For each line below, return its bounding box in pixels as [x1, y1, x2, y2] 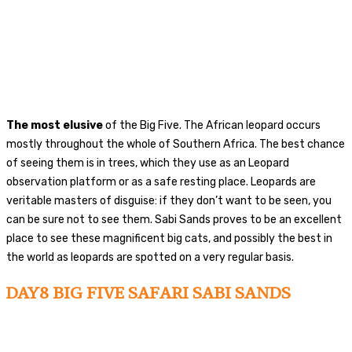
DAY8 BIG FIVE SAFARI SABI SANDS [6, 281, 291, 303]
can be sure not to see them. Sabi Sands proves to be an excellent [6, 212, 342, 226]
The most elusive [6, 118, 103, 132]
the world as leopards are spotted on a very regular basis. [6, 250, 294, 264]
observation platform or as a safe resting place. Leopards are [6, 174, 316, 189]
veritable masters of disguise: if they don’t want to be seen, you [6, 193, 332, 207]
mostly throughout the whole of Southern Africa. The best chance [6, 137, 345, 151]
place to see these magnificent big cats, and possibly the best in [6, 231, 332, 245]
